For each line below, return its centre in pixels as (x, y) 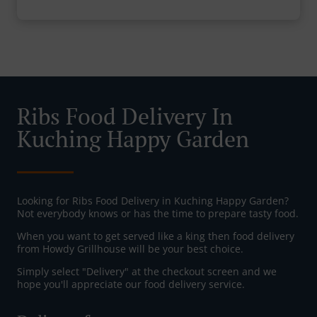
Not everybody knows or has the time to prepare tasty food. (158, 214)
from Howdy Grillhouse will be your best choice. (130, 249)
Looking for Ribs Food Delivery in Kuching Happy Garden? (153, 201)
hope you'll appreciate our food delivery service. (131, 284)
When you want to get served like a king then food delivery (156, 236)
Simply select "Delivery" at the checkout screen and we (147, 272)
